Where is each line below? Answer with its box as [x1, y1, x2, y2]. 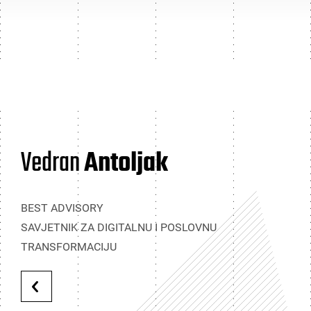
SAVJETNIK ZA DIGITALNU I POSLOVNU [21, 221, 217, 234]
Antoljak [84, 143, 168, 185]
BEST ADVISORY [21, 201, 103, 215]
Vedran [21, 143, 84, 185]
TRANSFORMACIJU [21, 240, 117, 253]
